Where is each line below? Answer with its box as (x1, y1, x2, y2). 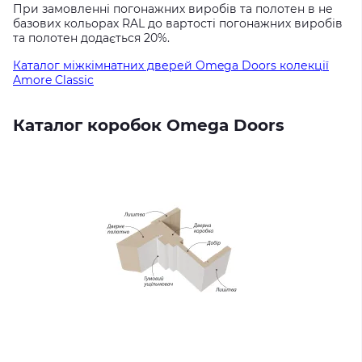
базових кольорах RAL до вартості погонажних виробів (13, 16, 343, 31)
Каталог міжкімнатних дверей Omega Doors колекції (13, 58, 329, 73)
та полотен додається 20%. (13, 31, 170, 45)
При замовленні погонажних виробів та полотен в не (13, 2, 333, 16)
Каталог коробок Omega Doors (13, 116, 284, 135)
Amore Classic (13, 73, 94, 87)
